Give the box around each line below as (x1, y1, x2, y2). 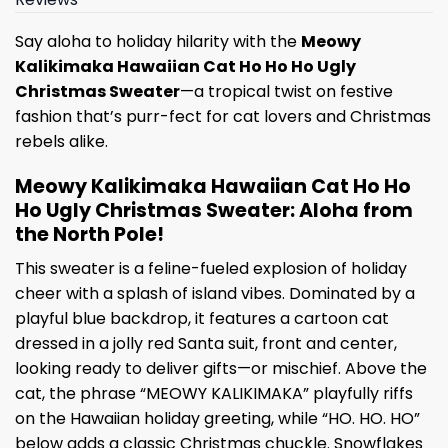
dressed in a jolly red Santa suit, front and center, (15, 332, 397, 356)
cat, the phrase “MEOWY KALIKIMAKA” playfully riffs (15, 382, 413, 406)
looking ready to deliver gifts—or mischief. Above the (15, 357, 427, 381)
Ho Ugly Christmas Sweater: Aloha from (15, 196, 413, 224)
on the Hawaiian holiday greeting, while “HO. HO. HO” (15, 407, 420, 431)
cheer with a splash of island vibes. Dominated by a (15, 282, 415, 306)
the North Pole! (15, 220, 164, 248)
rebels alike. (15, 129, 108, 153)
